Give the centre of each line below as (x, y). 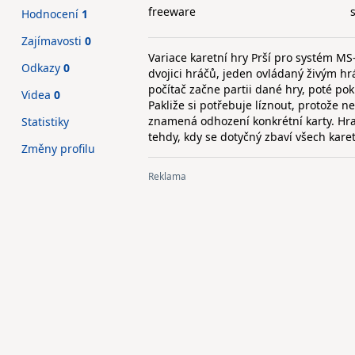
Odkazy (42, 68)
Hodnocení (52, 14)
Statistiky (45, 122)
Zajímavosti (53, 41)
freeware (172, 11)
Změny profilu (58, 149)
